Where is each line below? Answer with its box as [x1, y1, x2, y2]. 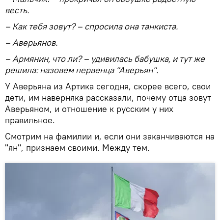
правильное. [5, 114, 55, 126]
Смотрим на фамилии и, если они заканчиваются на [5, 130, 215, 142]
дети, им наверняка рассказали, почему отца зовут [5, 91, 211, 103]
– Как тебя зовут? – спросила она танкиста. [5, 20, 178, 32]
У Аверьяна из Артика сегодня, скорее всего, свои [5, 80, 211, 92]
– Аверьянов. [5, 36, 57, 48]
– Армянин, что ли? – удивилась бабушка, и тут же [5, 53, 205, 64]
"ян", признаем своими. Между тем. [5, 141, 150, 153]
